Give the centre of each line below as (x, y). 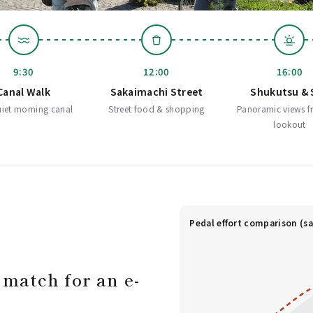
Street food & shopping (156, 109)
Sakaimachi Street (156, 92)
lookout (290, 124)
